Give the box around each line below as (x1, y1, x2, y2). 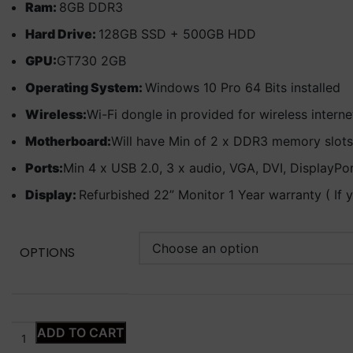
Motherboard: (25, 133, 111, 150)
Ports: (25, 160, 63, 176)
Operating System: (25, 80, 145, 96)
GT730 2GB (57, 53, 126, 69)
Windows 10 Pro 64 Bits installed (145, 80, 340, 96)
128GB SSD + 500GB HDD (98, 26, 256, 43)
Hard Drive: (25, 26, 98, 43)
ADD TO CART (37, 325, 124, 341)
